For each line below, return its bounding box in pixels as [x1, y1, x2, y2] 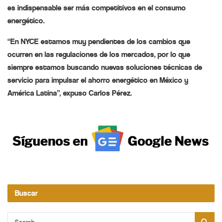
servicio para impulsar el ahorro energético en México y [7, 75, 188, 85]
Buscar [15, 188, 38, 198]
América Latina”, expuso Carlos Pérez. [7, 88, 132, 98]
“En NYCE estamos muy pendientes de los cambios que [7, 37, 190, 47]
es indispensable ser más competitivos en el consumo [7, 3, 186, 13]
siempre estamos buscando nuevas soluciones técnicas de [7, 62, 202, 72]
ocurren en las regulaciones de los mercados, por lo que [7, 50, 190, 59]
